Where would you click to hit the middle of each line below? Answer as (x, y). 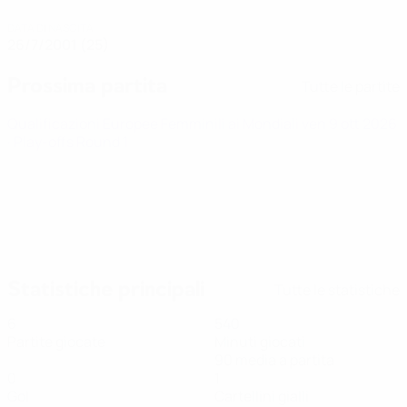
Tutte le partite (351, 86)
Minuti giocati (260, 342)
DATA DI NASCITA (50, 28)
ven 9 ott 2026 (349, 124)
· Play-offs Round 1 (68, 142)
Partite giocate (56, 342)
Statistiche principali (106, 289)
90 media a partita (274, 360)
